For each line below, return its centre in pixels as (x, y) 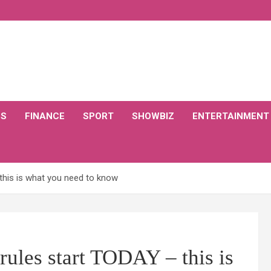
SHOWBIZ (153, 116)
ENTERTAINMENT (231, 116)
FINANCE (45, 116)
